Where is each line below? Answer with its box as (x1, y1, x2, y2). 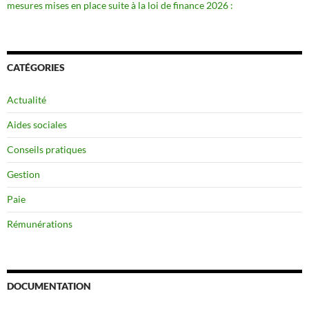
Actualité (7, 93, 46, 106)
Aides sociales (7, 118, 67, 130)
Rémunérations (7, 217, 72, 230)
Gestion (7, 168, 40, 180)
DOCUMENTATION (7, 279, 91, 292)
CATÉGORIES (7, 61, 65, 73)
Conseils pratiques (7, 143, 86, 155)
